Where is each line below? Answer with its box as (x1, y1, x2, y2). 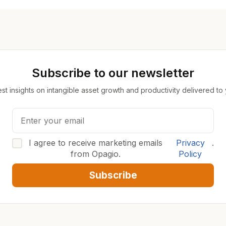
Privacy (176, 138, 205, 148)
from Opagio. (70, 149, 121, 159)
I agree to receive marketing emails (28, 138, 162, 148)
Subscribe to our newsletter (32, 66, 194, 80)
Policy (179, 149, 202, 159)
